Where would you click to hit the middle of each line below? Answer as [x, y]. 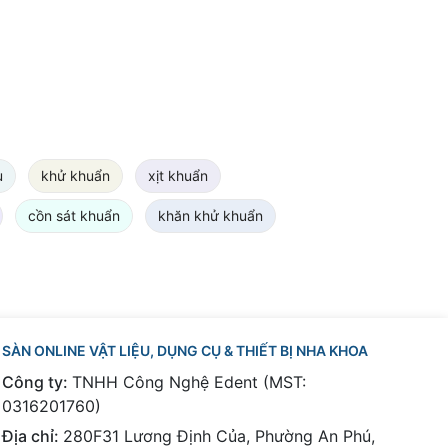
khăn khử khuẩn [210, 215]
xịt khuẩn [178, 175]
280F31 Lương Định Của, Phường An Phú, [218, 435]
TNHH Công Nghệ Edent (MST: [188, 381]
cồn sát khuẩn [74, 215]
